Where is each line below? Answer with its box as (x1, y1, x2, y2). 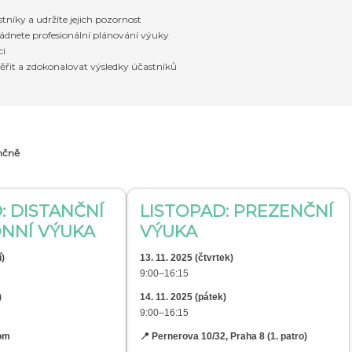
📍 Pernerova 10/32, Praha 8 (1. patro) (140, 331, 307, 342)
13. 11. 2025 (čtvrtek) (140, 252, 233, 263)
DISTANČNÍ (10, 201, 104, 221)
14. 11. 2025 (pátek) (140, 291, 226, 302)
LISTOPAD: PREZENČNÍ (140, 201, 333, 221)
